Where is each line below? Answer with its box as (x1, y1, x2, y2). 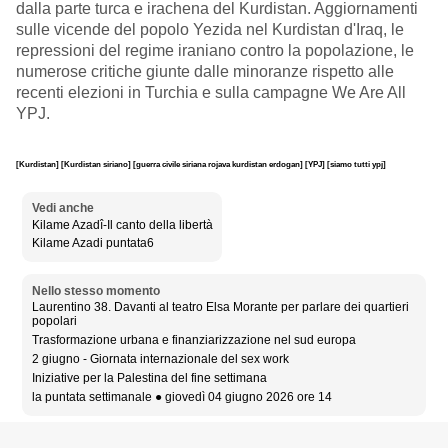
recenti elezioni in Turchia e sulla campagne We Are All (16, 84, 406, 102)
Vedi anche (31, 201, 94, 216)
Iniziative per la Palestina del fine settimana (31, 370, 267, 385)
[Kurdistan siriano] (61, 158, 133, 169)
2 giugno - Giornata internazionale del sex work (31, 352, 289, 367)
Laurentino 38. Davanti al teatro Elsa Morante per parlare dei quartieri (31, 300, 409, 315)
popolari (31, 314, 77, 329)
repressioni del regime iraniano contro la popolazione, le (16, 42, 414, 60)
